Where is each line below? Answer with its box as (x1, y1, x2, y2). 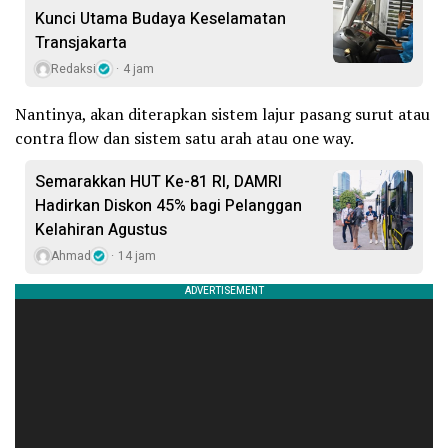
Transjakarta (35, 30, 127, 55)
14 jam (118, 246, 156, 265)
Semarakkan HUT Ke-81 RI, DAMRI (35, 169, 282, 194)
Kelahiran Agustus (35, 217, 167, 242)
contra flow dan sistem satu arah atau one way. (15, 126, 354, 149)
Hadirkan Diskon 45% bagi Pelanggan (35, 193, 302, 218)
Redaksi (51, 59, 96, 78)
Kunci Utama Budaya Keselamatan (35, 6, 286, 31)
